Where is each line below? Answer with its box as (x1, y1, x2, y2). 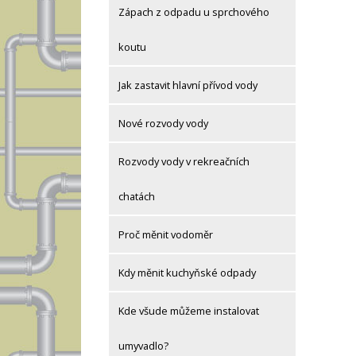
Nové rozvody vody (118, 116, 208, 131)
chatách (118, 189, 155, 204)
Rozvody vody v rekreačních (118, 154, 250, 169)
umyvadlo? (118, 339, 168, 354)
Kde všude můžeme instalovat (118, 304, 259, 319)
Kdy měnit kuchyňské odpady (118, 265, 256, 281)
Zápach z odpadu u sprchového (118, 5, 269, 20)
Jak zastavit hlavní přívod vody (118, 78, 257, 93)
